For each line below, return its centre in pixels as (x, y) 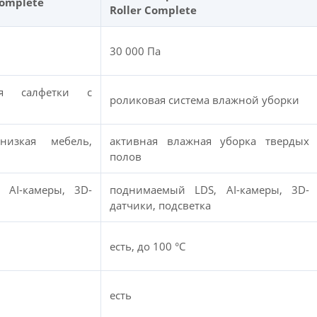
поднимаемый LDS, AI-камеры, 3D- (209, 190)
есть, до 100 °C (148, 246)
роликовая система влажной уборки (204, 100)
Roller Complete (153, 10)
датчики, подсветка (160, 205)
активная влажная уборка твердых (209, 141)
